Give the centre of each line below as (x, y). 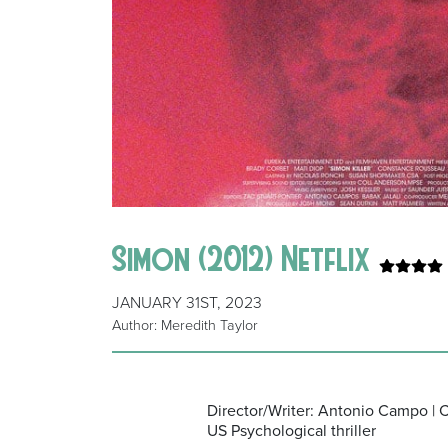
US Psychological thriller (291, 431)
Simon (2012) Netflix (245, 258)
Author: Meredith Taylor (185, 326)
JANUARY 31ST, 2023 (187, 303)
